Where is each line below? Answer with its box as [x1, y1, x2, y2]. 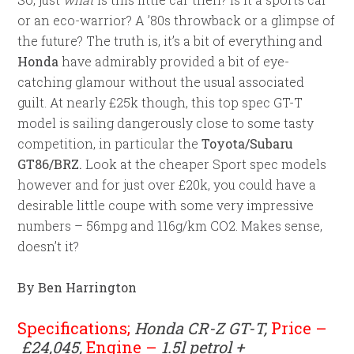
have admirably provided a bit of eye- [58, 52, 290, 70]
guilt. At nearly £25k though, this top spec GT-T [17, 93, 303, 111]
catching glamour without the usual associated [17, 73, 305, 90]
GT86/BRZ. [17, 155, 83, 172]
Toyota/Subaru [201, 134, 294, 152]
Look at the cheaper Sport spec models [82, 155, 327, 172]
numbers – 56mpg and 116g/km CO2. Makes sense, [17, 217, 323, 234]
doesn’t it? [17, 237, 80, 254]
